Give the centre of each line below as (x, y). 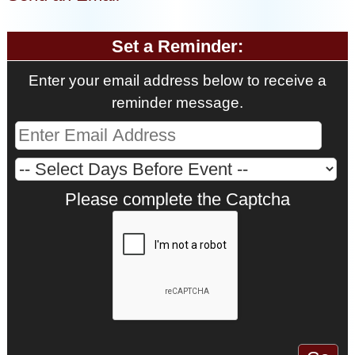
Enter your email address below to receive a (177, 80)
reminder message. (177, 103)
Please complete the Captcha (177, 200)
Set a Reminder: (177, 47)
